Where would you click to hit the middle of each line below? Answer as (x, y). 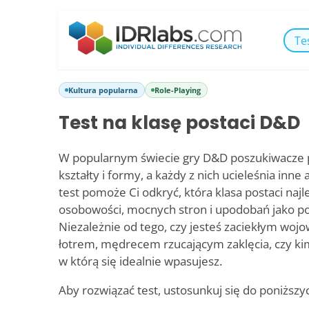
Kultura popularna (103, 90)
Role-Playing (178, 90)
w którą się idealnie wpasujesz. (140, 261)
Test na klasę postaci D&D (179, 123)
